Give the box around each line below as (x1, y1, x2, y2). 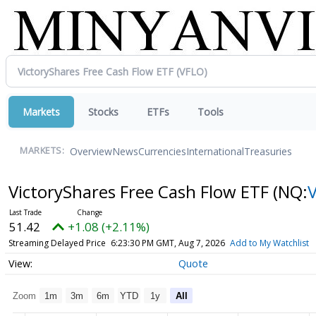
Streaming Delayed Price (8, 237, 106, 249)
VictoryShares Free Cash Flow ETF (8, 180, 273, 203)
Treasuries (244, 144, 292, 158)
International (186, 144, 244, 158)
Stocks (88, 105, 119, 119)
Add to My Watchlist (229, 237, 309, 249)
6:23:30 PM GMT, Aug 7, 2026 (110, 237, 225, 249)
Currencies (138, 144, 186, 158)
